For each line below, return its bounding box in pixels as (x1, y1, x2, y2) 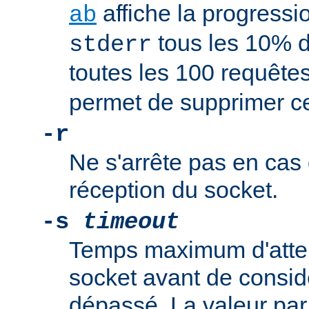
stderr (69, 32, 152, 59)
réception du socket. (69, 177, 278, 203)
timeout (83, 209, 179, 236)
